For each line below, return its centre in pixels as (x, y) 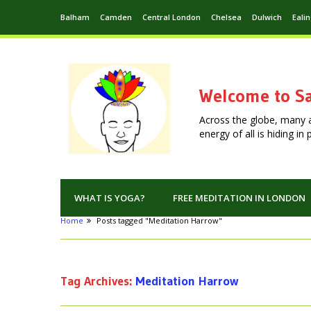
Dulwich (267, 17)
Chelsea (226, 17)
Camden (116, 17)
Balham (75, 17)
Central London (171, 17)
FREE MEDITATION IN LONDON (239, 198)
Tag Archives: (98, 281)
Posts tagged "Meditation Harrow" (159, 221)
